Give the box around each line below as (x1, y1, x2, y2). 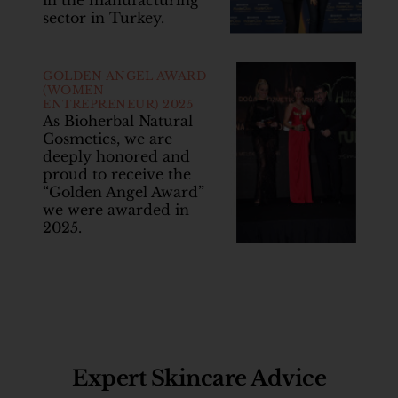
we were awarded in (43, 201, 189, 219)
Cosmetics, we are (43, 130, 172, 148)
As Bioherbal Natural (43, 112, 193, 131)
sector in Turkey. (43, 9, 164, 28)
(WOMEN (43, 83, 104, 99)
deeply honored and (43, 147, 190, 166)
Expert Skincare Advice (72, 365, 326, 392)
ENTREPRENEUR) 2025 (43, 97, 193, 113)
